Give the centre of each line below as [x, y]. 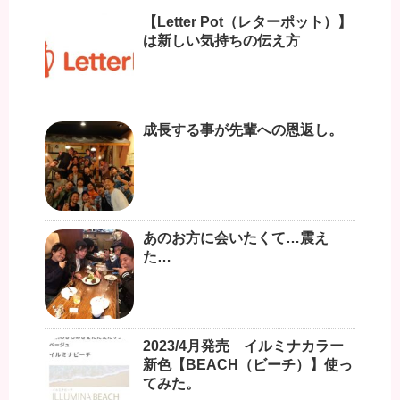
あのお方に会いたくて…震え [236, 237]
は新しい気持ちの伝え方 [221, 40]
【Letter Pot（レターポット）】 [247, 21]
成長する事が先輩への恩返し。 [243, 129]
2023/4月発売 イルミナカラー [243, 346]
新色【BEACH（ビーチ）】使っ [248, 364]
